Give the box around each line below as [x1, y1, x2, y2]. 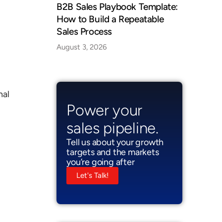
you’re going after [66, 157, 135, 167]
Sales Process [56, 26, 112, 37]
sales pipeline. [66, 119, 159, 137]
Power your [66, 101, 143, 119]
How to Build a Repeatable [56, 13, 164, 25]
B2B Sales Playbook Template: [56, 1, 178, 12]
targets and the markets [66, 147, 159, 158]
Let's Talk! [76, 171, 109, 180]
